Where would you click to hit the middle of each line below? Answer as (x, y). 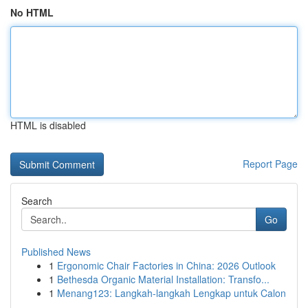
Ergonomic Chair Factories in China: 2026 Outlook (166, 265)
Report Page (270, 164)
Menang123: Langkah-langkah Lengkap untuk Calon (172, 293)
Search (37, 201)
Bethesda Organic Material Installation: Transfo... (163, 279)
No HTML (32, 12)
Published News (56, 252)
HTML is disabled (48, 125)
